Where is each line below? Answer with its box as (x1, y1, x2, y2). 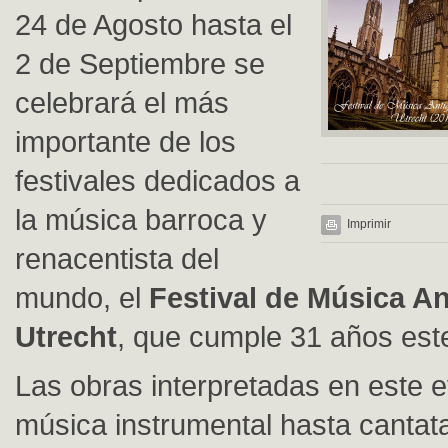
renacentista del (15, 242, 219, 275)
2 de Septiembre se (15, 47, 265, 80)
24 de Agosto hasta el (15, 8, 292, 41)
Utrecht (15, 320, 117, 353)
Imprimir (347, 217, 391, 231)
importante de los (15, 125, 236, 158)
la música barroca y (15, 203, 267, 236)
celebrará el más (15, 86, 229, 119)
